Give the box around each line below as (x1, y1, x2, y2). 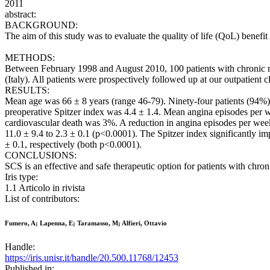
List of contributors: (5, 193, 80, 204)
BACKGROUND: (5, 20, 78, 31)
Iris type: (5, 172, 38, 183)
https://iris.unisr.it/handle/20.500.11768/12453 (5, 253, 178, 263)
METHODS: (5, 52, 55, 63)
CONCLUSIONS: (5, 150, 77, 161)
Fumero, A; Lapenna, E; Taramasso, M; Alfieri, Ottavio (5, 219, 167, 227)
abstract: (5, 9, 36, 20)
